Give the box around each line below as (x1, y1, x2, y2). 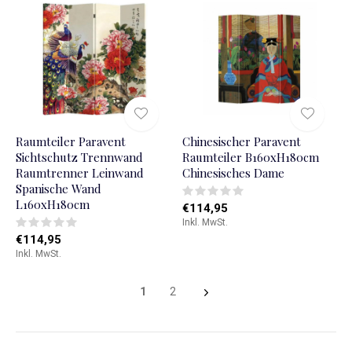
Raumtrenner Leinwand (16, 165, 144, 181)
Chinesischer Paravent (181, 134, 301, 150)
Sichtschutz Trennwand (16, 149, 143, 166)
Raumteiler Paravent (16, 134, 126, 150)
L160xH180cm (16, 196, 90, 213)
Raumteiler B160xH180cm (181, 149, 319, 166)
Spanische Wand (16, 181, 101, 197)
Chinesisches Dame (181, 165, 284, 181)
